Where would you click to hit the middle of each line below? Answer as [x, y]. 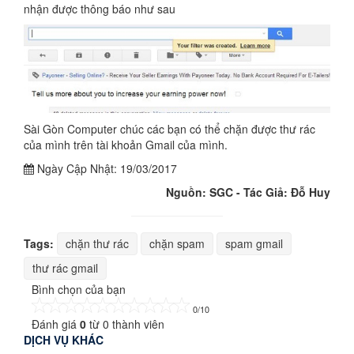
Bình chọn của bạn [79, 289]
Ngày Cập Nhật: [77, 168]
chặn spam [177, 243]
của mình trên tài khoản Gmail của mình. [126, 144]
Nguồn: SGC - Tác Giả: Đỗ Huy [248, 192]
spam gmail [254, 243]
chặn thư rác [97, 243]
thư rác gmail [65, 267]
